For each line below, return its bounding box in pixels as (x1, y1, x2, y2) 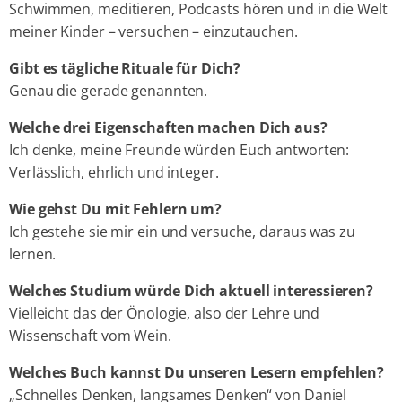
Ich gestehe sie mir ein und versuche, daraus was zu (9, 222, 355, 242)
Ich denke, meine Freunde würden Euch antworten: (9, 140, 350, 161)
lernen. (9, 244, 57, 265)
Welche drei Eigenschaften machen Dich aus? (9, 118, 328, 138)
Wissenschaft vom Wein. (9, 326, 171, 346)
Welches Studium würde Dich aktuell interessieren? (9, 281, 374, 301)
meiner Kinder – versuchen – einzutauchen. (9, 22, 298, 42)
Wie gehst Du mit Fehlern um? (9, 199, 223, 220)
